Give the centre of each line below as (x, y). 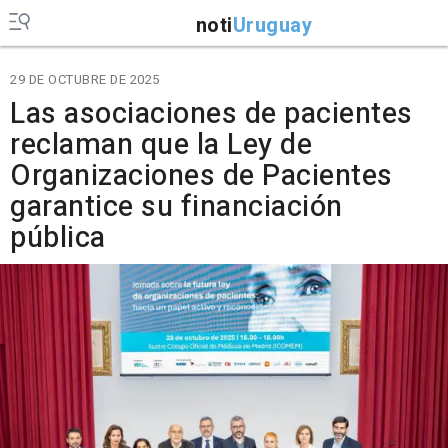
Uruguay (272, 25)
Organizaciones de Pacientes (201, 176)
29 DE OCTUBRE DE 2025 (85, 79)
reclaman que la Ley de (161, 145)
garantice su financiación (176, 207)
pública (58, 238)
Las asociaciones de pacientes (211, 114)
